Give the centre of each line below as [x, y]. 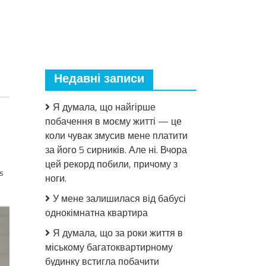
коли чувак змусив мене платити [116, 135]
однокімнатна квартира [96, 213]
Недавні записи [99, 79]
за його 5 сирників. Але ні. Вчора [116, 150]
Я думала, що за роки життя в [118, 233]
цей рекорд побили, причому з [111, 164]
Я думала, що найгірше [104, 107]
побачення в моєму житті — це [113, 121]
